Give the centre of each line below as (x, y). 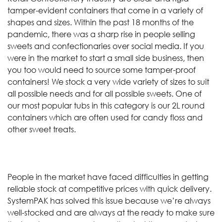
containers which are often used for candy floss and (105, 117)
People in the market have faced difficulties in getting (108, 177)
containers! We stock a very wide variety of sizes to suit (108, 82)
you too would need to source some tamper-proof (102, 70)
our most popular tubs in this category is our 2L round (106, 105)
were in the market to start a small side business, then (106, 58)
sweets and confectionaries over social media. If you (106, 46)
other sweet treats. (43, 129)
